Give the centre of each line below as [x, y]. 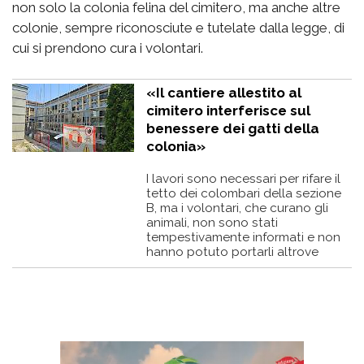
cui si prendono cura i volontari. [108, 48]
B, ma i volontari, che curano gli [237, 208]
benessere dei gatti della [233, 129]
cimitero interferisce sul [228, 111]
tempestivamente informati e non [243, 238]
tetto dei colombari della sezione [244, 194]
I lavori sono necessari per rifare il [243, 179]
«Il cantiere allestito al [224, 93]
